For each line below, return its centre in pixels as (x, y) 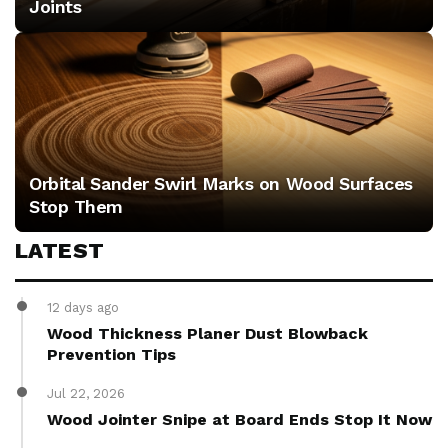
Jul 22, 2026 (86, 393)
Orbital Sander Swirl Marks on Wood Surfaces (221, 183)
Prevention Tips (111, 354)
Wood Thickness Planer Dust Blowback (207, 333)
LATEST (60, 250)
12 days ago (83, 307)
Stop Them (76, 206)
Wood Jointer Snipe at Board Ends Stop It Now (239, 419)
